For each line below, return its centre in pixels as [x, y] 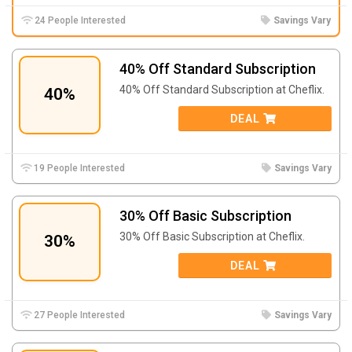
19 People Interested [79, 168]
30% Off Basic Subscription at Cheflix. [212, 236]
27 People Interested [79, 315]
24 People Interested [79, 20]
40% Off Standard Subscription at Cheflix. [222, 89]
